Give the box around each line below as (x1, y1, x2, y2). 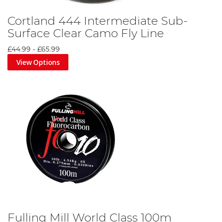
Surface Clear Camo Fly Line (7, 27, 164, 40)
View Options (16, 57, 60, 67)
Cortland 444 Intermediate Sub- (7, 15, 188, 27)
